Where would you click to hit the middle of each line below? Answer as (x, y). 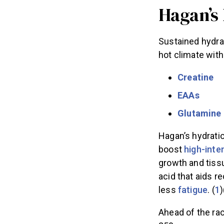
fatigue (193, 188)
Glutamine (199, 111)
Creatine (196, 75)
